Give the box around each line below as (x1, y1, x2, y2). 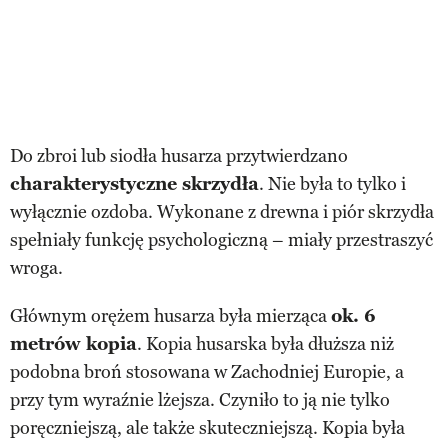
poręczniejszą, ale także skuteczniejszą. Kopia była (10, 416, 405, 439)
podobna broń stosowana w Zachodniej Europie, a (10, 360, 404, 383)
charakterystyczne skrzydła (10, 172, 259, 195)
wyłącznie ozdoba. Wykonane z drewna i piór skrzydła (10, 200, 434, 223)
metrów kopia (10, 332, 137, 355)
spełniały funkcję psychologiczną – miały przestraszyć (10, 228, 433, 251)
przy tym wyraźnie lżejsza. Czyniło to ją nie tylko (10, 388, 390, 411)
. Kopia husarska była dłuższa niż (137, 332, 394, 355)
